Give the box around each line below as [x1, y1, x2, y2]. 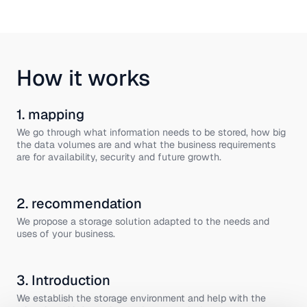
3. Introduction [16, 271, 110, 289]
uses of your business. [16, 227, 115, 240]
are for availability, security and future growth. [16, 150, 221, 163]
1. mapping [16, 105, 84, 123]
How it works [16, 63, 150, 92]
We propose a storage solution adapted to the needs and [16, 214, 269, 228]
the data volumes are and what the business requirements [16, 138, 275, 151]
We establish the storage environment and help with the [16, 291, 266, 304]
